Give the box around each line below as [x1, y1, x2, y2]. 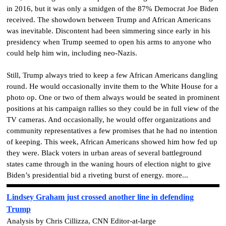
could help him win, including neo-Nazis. [7, 49, 137, 58]
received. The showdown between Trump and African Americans [7, 16, 211, 24]
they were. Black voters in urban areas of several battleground [7, 149, 202, 157]
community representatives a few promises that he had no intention [7, 127, 217, 135]
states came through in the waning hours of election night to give [7, 160, 211, 168]
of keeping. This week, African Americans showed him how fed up [7, 138, 217, 146]
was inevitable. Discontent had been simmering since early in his [7, 27, 210, 35]
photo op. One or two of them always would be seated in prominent [7, 93, 219, 102]
